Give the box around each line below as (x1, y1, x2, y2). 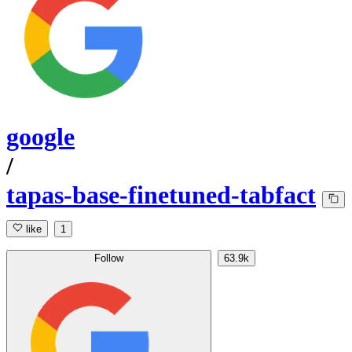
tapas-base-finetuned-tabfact (6, 181, 316, 210)
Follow (94, 252, 123, 265)
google (6, 123, 75, 152)
